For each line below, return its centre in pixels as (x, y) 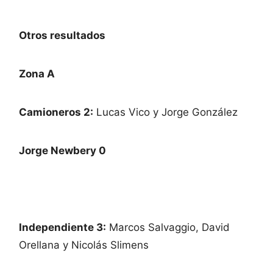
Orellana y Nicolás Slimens (84, 245)
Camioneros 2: (56, 112)
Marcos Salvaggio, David (168, 227)
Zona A (37, 73)
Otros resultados (62, 35)
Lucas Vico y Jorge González (165, 112)
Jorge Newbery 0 (62, 150)
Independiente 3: (62, 227)
